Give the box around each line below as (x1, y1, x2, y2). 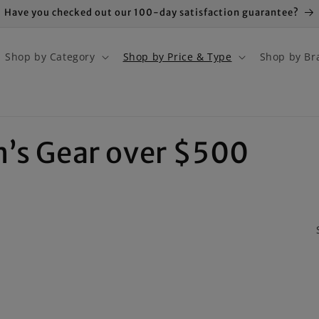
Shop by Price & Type (122, 50, 232, 63)
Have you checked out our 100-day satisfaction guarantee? (4, 6, 299, 19)
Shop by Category (4, 50, 95, 63)
